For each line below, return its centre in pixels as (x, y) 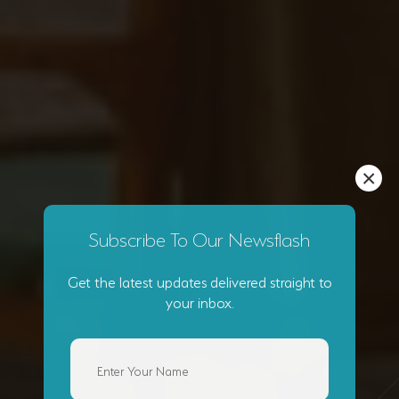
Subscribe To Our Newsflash (199, 237)
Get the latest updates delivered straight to (199, 281)
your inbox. (199, 301)
